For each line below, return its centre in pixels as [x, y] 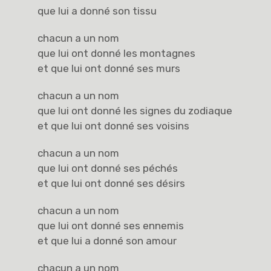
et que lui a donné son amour [107, 241]
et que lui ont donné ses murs [109, 69]
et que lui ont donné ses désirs [112, 184]
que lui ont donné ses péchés [108, 168]
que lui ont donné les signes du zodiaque [135, 111]
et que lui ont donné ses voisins [114, 126]
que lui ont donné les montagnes [117, 54]
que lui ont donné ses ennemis [111, 226]
